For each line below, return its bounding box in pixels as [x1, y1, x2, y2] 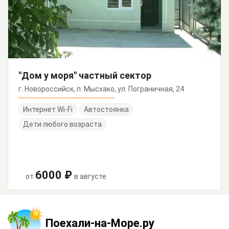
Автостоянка [84, 105, 129, 114]
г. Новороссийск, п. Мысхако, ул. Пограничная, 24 [18, 85, 184, 94]
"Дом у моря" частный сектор [18, 70, 151, 81]
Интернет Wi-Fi [23, 105, 73, 114]
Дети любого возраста [23, 120, 102, 129]
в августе [74, 172, 106, 181]
